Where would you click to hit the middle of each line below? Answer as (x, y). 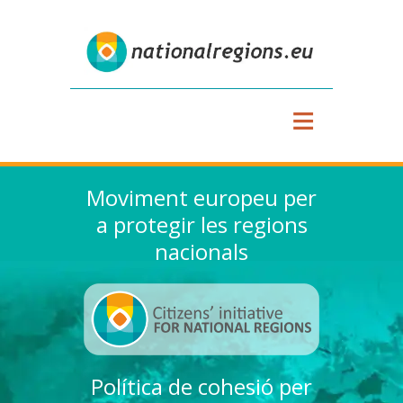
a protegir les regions (201, 224)
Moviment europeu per (201, 197)
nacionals (201, 251)
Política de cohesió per (201, 386)
